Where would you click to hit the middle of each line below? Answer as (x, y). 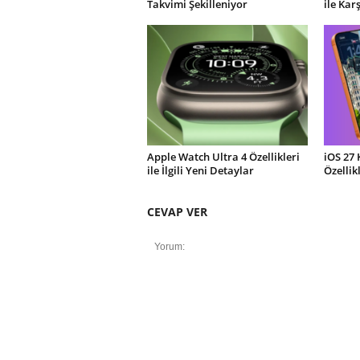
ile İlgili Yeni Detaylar (200, 170)
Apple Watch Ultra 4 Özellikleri (223, 157)
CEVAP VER (177, 212)
